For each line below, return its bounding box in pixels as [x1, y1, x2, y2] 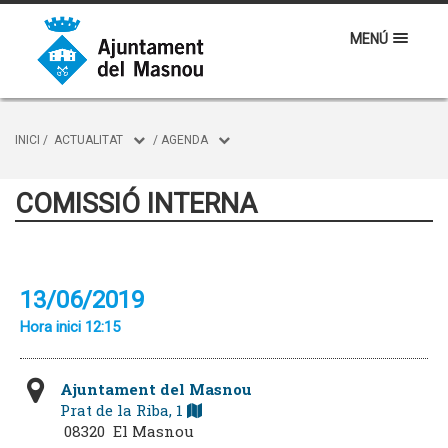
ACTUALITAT [54, 133, 123, 147]
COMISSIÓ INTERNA [15, 188, 257, 220]
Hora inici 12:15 [20, 318, 120, 336]
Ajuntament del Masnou [60, 379, 252, 399]
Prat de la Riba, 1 [60, 400, 187, 420]
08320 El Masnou [60, 421, 194, 441]
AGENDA [161, 133, 208, 147]
